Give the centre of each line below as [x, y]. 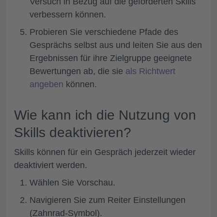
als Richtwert [150, 71]
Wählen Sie [53, 183]
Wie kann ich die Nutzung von [105, 115]
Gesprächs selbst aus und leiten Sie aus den [116, 45]
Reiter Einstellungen [147, 200]
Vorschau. [96, 183]
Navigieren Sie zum [69, 200]
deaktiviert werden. [51, 165]
